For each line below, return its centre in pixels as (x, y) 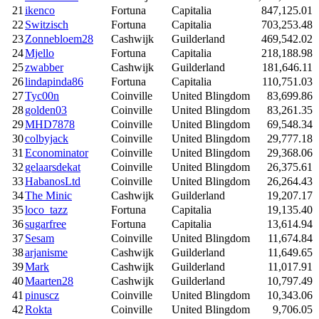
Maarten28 (49, 281)
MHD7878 (50, 124)
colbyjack (47, 138)
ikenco (40, 10)
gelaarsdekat (53, 167)
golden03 (46, 110)
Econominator (57, 152)
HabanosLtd (53, 181)
